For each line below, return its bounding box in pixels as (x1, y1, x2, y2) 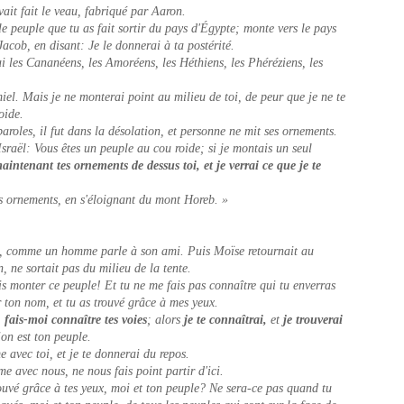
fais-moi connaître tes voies (5, 313, 147, 326)
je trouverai (283, 313, 343, 326)
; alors (147, 313, 184, 326)
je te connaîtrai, (184, 313, 267, 326)
